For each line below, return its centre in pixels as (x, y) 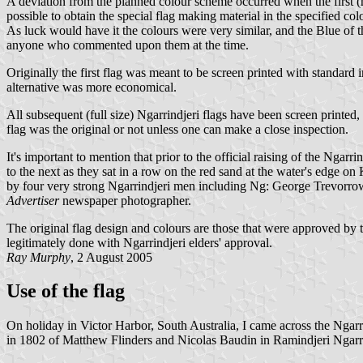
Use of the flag (66, 291)
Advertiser (33, 200)
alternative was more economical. (92, 87)
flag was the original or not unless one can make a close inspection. (177, 129)
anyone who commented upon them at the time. (128, 45)
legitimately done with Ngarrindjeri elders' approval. (139, 242)
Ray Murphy (38, 257)
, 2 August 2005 (111, 257)
